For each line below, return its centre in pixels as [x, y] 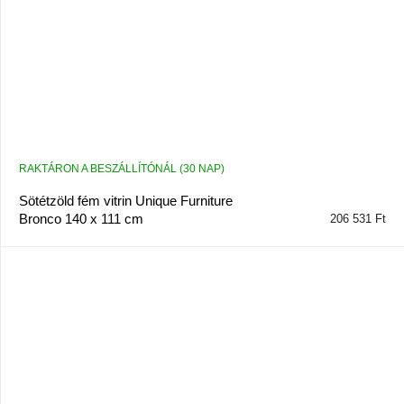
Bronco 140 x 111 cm [81, 219]
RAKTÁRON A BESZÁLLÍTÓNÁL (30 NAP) [122, 169]
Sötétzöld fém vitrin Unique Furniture [126, 201]
